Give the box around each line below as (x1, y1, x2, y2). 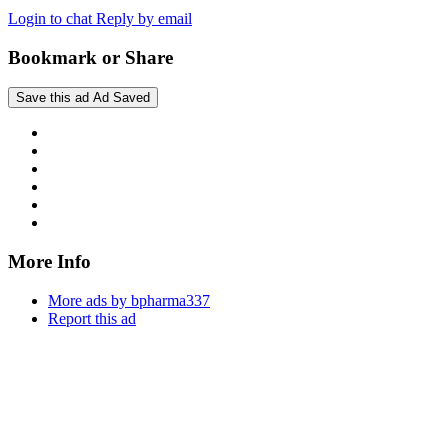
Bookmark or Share (8, 46, 173, 68)
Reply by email (96, 9, 192, 27)
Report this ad (48, 309, 136, 327)
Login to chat (8, 9, 96, 27)
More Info (8, 251, 91, 273)
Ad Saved (93, 90, 150, 106)
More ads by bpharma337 (48, 291, 210, 309)
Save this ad (16, 90, 89, 106)
